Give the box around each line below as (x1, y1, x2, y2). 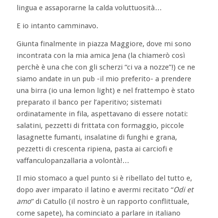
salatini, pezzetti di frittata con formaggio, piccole (16, 121, 184, 130)
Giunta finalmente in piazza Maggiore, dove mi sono (16, 39, 191, 48)
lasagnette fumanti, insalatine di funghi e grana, (16, 132, 177, 142)
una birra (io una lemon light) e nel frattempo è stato (16, 86, 195, 95)
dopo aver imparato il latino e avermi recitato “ (16, 185, 173, 195)
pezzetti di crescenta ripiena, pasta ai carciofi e (16, 144, 173, 153)
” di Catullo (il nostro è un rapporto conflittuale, (31, 197, 189, 206)
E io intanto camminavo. (16, 21, 98, 30)
